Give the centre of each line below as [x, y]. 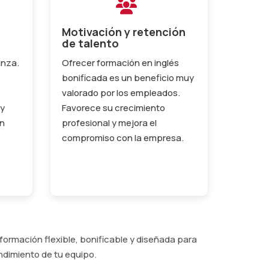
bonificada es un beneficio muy [128, 77]
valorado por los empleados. [121, 92]
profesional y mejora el [109, 122]
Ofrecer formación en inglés [120, 62]
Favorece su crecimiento [113, 107]
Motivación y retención [123, 32]
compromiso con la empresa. [122, 138]
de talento [90, 43]
